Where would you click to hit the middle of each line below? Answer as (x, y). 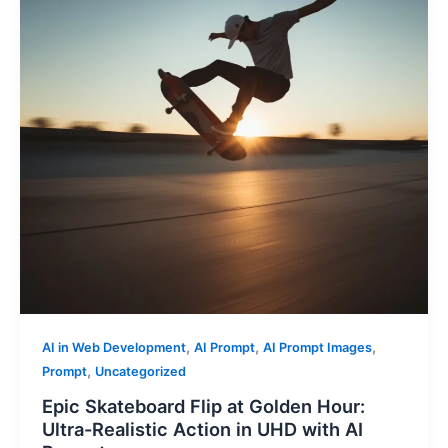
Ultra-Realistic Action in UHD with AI (202, 429)
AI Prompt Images (317, 348)
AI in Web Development (113, 348)
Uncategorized (140, 372)
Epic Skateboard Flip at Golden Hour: (203, 406)
